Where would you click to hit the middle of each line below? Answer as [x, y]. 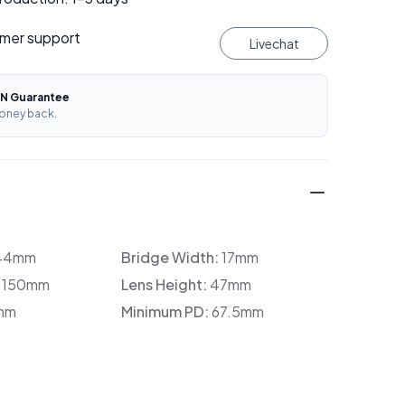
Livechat [274, 43]
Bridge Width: [171, 257]
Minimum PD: [166, 311]
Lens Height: [165, 284]
